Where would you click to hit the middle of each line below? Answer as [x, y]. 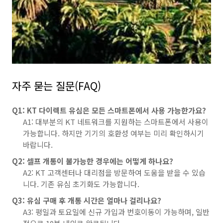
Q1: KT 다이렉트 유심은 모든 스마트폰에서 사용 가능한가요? [109, 110]
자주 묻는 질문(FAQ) [56, 86]
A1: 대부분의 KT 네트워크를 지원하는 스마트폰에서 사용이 [116, 122]
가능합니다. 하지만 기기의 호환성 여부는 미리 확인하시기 [113, 133]
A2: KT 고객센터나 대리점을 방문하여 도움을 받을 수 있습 [114, 172]
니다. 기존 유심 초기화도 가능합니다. [81, 184]
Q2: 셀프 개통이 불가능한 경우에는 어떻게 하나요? [93, 161]
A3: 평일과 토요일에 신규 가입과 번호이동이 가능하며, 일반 [116, 212]
